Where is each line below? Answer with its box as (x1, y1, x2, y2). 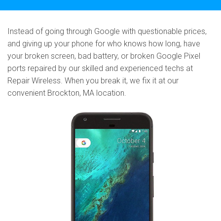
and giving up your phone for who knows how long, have (7, 39, 200, 48)
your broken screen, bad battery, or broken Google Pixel (7, 51, 200, 61)
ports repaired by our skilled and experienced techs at (7, 64, 193, 73)
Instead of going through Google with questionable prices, (7, 27, 207, 36)
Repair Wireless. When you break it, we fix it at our (7, 76, 179, 85)
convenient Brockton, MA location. (7, 88, 126, 98)
